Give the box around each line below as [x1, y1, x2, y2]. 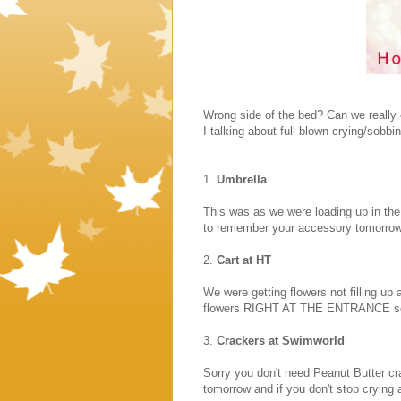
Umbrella [217, 172, 267, 186]
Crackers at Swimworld [217, 333, 345, 347]
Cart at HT [217, 252, 271, 267]
